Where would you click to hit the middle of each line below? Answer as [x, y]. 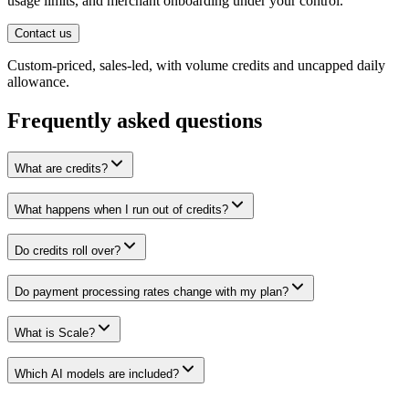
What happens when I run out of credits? [121, 210]
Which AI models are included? [97, 374]
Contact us [43, 34]
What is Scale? [55, 333]
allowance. [38, 82]
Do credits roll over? [68, 251]
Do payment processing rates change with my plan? [152, 292]
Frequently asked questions [135, 121]
